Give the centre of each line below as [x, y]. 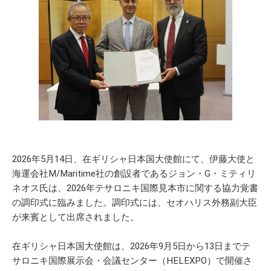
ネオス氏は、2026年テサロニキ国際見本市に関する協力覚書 [135, 188]
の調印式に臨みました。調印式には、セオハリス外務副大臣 [135, 203]
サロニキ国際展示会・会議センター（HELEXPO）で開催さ [132, 261]
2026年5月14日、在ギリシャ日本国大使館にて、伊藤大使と [133, 159]
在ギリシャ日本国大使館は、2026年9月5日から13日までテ [131, 247]
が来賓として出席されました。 [76, 217]
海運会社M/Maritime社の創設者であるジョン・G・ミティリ [134, 174]
